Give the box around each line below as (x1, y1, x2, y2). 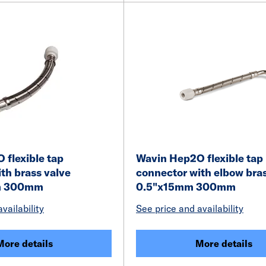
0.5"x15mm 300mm (136, 180, 236, 194)
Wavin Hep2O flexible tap (136, 151, 263, 165)
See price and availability (136, 202, 243, 214)
